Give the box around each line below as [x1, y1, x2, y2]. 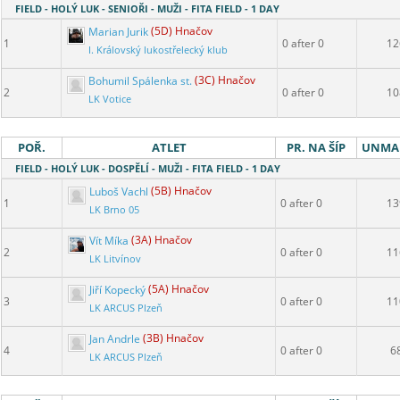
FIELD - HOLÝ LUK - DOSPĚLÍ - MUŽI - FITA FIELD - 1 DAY [15, 162, 280, 176]
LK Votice [88, 93, 131, 106]
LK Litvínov [89, 253, 141, 266]
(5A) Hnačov [148, 281, 209, 297]
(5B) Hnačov [151, 183, 212, 199]
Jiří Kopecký [87, 281, 148, 297]
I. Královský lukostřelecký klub [88, 44, 228, 57]
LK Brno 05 [89, 204, 139, 217]
